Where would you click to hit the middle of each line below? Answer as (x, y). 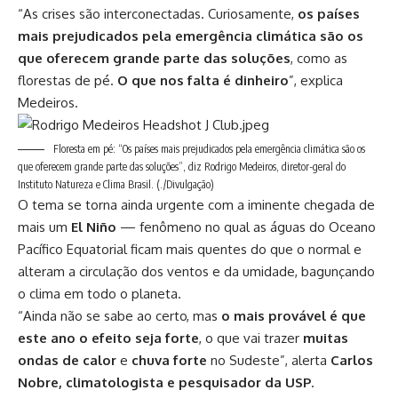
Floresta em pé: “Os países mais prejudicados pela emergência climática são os (208, 149)
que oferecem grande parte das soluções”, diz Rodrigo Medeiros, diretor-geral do (182, 167)
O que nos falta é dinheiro (203, 81)
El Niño (94, 227)
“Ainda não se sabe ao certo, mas (119, 316)
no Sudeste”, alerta (269, 361)
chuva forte (169, 361)
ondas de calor (67, 361)
